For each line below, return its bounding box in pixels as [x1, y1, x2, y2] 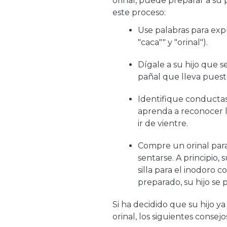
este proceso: [112, 7, 166, 17]
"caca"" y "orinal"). [138, 37, 208, 47]
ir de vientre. [138, 118, 188, 128]
